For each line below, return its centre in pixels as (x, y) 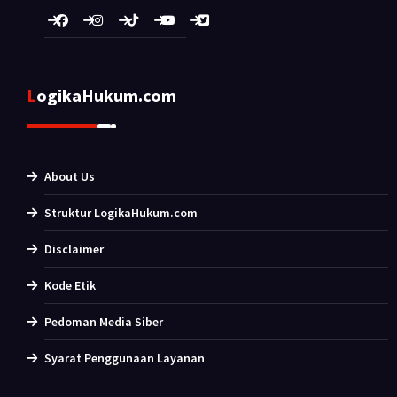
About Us (70, 177)
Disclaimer (74, 249)
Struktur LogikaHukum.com (121, 213)
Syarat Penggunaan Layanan (125, 358)
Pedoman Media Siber (104, 322)
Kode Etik (70, 286)
